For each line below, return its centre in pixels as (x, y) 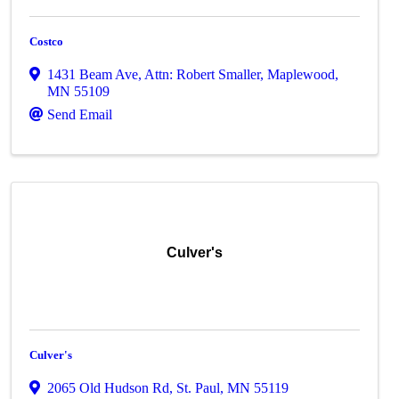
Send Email (80, 114)
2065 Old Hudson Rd (109, 388)
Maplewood (301, 74)
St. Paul (199, 388)
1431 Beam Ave (93, 74)
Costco (47, 41)
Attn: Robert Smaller (203, 74)
